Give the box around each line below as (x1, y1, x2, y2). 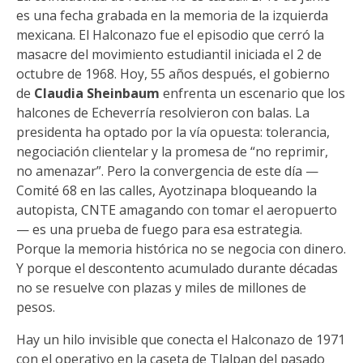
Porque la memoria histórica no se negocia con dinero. (16, 240, 346, 258)
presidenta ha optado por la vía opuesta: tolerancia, (16, 123, 330, 141)
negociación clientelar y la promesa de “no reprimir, (16, 143, 328, 160)
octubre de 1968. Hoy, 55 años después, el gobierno (16, 65, 330, 83)
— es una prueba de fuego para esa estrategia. (16, 220, 302, 238)
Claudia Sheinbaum (34, 84, 160, 102)
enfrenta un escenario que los (160, 84, 345, 102)
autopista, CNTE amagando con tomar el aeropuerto (16, 201, 337, 219)
